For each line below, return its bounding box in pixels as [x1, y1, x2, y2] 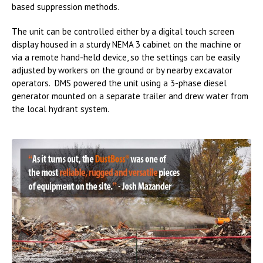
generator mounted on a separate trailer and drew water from [12, 90, 248, 102]
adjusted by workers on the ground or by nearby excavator [12, 65, 232, 76]
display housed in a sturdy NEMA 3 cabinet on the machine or [12, 39, 241, 50]
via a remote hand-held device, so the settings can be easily [12, 52, 240, 63]
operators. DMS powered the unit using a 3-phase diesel [12, 77, 227, 89]
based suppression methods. [12, 1, 119, 13]
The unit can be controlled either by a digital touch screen [12, 26, 234, 38]
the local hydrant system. [12, 103, 109, 115]
